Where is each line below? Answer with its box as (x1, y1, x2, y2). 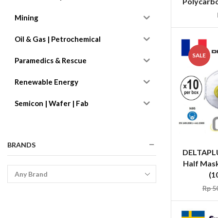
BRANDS (7, 140, 36, 149)
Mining (15, 13, 38, 22)
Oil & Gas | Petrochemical (15, 35, 101, 44)
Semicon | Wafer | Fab (15, 99, 89, 108)
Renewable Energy (15, 77, 78, 87)
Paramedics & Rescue (15, 56, 87, 65)
